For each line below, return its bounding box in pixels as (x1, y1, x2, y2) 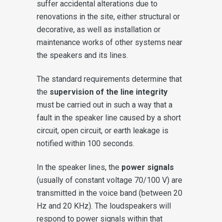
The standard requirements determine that (37, 74, 182, 84)
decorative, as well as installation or (37, 24, 161, 34)
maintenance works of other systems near (37, 37, 182, 47)
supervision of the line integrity (50, 87, 167, 97)
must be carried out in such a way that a (37, 100, 172, 110)
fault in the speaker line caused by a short (37, 112, 181, 122)
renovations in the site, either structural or (37, 11, 180, 21)
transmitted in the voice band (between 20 (37, 188, 182, 198)
